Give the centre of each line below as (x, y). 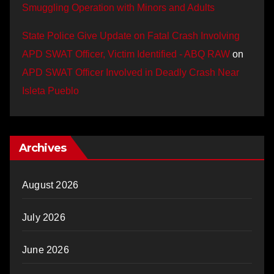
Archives (43, 148)
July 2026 (44, 217)
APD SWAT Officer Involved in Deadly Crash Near (131, 72)
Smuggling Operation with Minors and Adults (118, 7)
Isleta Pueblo (50, 91)
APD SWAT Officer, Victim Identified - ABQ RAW (126, 54)
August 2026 (50, 185)
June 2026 (46, 250)
